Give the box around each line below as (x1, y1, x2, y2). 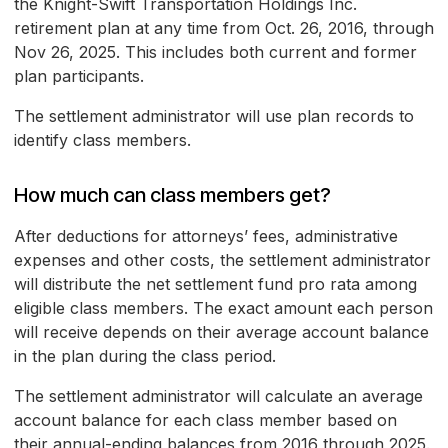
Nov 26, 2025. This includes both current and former (14, 42, 417, 63)
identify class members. (14, 130, 191, 151)
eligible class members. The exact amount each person (14, 298, 433, 319)
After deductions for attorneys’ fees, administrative (14, 226, 398, 247)
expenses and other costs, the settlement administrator (14, 250, 431, 271)
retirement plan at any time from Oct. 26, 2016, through (14, 18, 434, 39)
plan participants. (14, 66, 144, 87)
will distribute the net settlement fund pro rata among (14, 274, 417, 295)
